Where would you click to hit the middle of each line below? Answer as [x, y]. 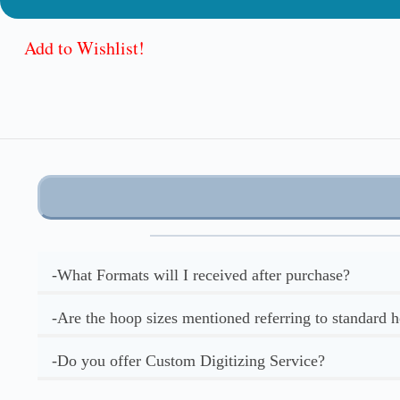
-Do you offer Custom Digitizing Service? [188, 360]
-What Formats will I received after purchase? [201, 275]
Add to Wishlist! [84, 47]
